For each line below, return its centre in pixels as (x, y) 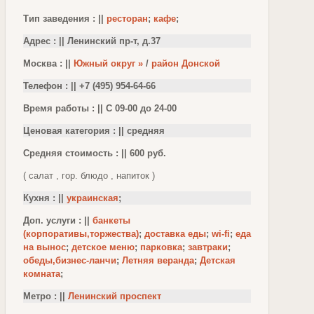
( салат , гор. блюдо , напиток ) (89, 176)
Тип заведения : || (65, 19)
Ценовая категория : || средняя (94, 131)
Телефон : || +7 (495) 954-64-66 (89, 86)
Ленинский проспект (115, 296)
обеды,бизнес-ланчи (70, 261)
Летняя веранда (158, 261)
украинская (93, 198)
